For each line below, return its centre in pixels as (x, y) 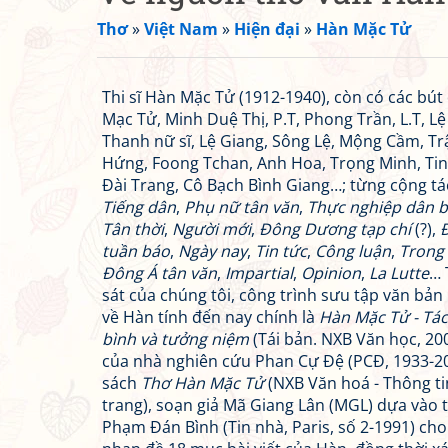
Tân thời (133, 229)
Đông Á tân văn (159, 273)
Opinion (331, 273)
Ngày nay (212, 251)
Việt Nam (181, 29)
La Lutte (399, 273)
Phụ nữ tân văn (241, 207)
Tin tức (281, 251)
